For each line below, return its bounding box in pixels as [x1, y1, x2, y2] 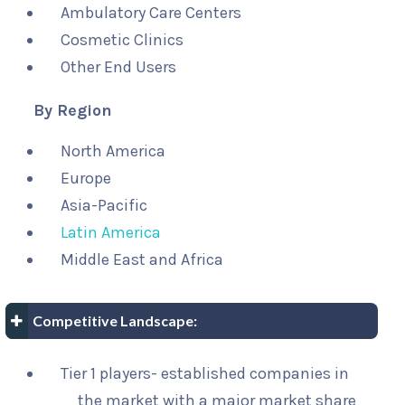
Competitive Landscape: [33, 312, 197, 330]
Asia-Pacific [61, 195, 147, 216]
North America [61, 141, 165, 162]
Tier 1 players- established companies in [61, 363, 349, 384]
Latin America [61, 222, 161, 243]
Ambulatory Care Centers [61, 3, 241, 24]
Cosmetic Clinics [61, 30, 184, 51]
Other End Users [61, 57, 176, 78]
